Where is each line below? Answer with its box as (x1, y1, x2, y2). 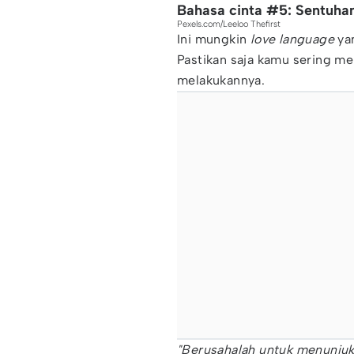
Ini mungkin (177, 32, 250, 47)
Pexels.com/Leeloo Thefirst (177, 19, 281, 29)
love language (250, 32, 335, 47)
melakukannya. (177, 73, 265, 88)
